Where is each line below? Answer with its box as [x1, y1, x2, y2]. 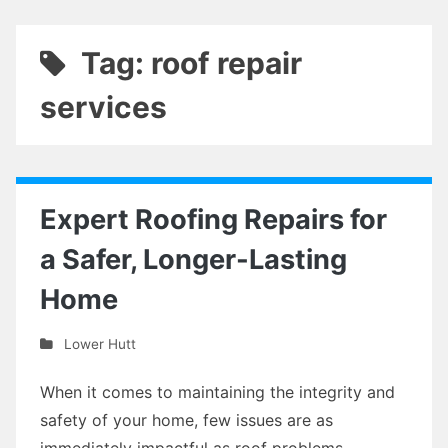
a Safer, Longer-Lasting [40, 243, 347, 276]
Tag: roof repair [80, 45, 302, 81]
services [40, 89, 167, 125]
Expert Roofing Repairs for [40, 203, 387, 236]
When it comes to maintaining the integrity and [40, 381, 395, 402]
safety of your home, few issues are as [40, 409, 333, 430]
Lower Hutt [63, 335, 136, 352]
